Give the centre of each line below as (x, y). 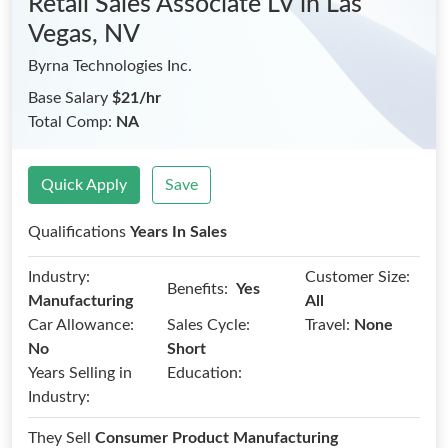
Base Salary (70, 98)
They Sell (61, 438)
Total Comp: (72, 122)
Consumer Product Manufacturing (216, 438)
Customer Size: (358, 277)
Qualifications (79, 232)
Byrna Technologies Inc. (110, 66)
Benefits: (197, 288)
